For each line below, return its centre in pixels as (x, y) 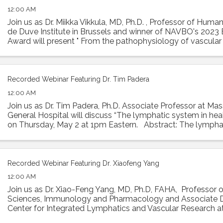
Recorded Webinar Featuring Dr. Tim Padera (79, 79)
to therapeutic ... (37, 50)
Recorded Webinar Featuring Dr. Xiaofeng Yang (84, 163)
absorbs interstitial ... (45, 134)
